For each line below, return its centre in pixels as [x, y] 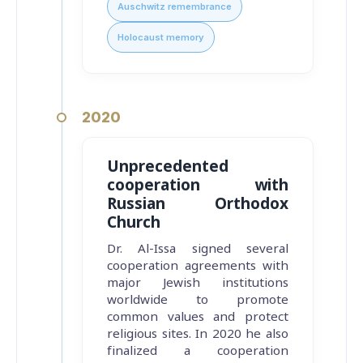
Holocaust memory [161, 37]
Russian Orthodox [198, 204]
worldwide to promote [198, 299]
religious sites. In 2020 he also [198, 333]
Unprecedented [168, 167]
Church [134, 222]
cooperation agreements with [198, 265]
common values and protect [198, 316]
